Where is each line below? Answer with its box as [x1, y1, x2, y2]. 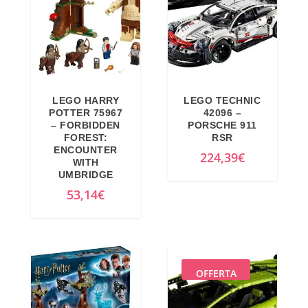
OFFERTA [195, 266, 236, 280]
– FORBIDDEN [51, 119, 120, 131]
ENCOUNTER [54, 144, 118, 155]
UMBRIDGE [58, 168, 113, 180]
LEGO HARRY [52, 94, 120, 106]
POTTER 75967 [49, 107, 123, 118]
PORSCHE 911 [188, 119, 257, 131]
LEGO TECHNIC [184, 94, 261, 106]
